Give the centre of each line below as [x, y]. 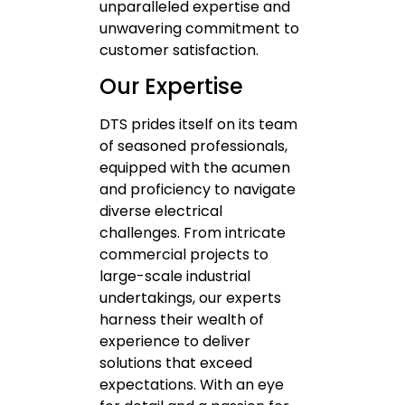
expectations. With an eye [192, 385]
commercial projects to [184, 255]
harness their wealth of [182, 320]
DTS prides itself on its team [198, 125]
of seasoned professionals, [193, 146]
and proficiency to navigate [198, 190]
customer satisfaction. [179, 50]
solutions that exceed [176, 363]
